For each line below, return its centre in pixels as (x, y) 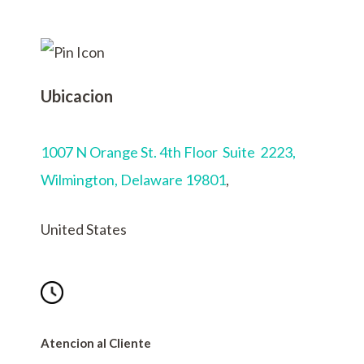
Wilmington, (80, 180)
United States (84, 230)
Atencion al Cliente (96, 343)
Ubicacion (77, 95)
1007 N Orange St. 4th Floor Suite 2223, (168, 152)
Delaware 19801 (173, 180)
